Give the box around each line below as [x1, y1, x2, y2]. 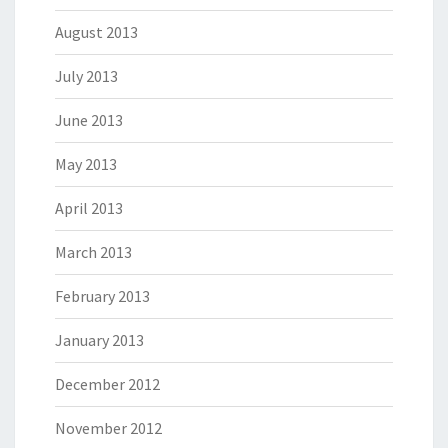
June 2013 [55, 110, 123, 130]
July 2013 [55, 66, 118, 86]
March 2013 [55, 242, 132, 262]
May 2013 [55, 154, 117, 174]
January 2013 [55, 330, 144, 350]
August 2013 [55, 22, 138, 42]
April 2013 [55, 198, 123, 218]
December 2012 [55, 374, 160, 394]
